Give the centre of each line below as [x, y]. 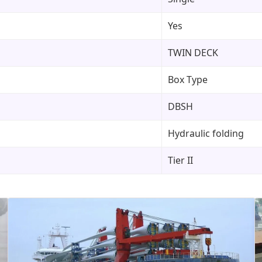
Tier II [180, 160]
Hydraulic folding [206, 133]
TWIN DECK [193, 52]
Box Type [188, 79]
